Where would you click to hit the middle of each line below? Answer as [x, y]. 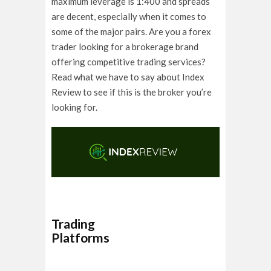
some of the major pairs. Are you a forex [131, 31]
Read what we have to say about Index [128, 77]
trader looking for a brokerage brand [125, 47]
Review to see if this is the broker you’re [132, 92]
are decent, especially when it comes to [129, 16]
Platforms [160, 238]
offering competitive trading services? [129, 62]
